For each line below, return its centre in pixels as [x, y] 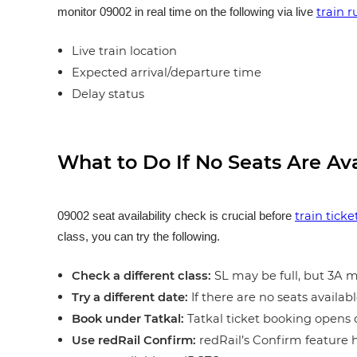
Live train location [124, 51]
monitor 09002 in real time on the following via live [187, 12]
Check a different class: [141, 276]
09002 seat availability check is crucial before [176, 216]
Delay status [108, 94]
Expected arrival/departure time [167, 73]
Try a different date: [130, 297]
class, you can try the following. [140, 237]
